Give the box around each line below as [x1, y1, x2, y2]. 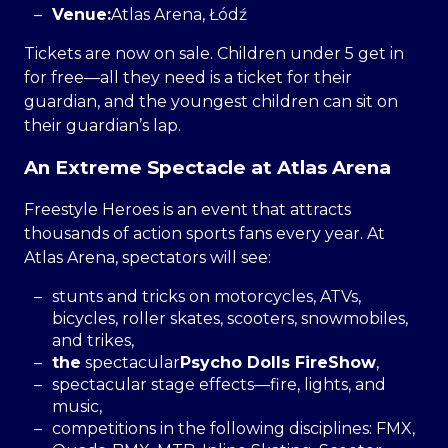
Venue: [52, 4, 111, 24]
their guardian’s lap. [24, 115, 181, 135]
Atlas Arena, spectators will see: [24, 248, 271, 268]
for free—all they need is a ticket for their [24, 67, 352, 87]
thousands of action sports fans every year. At [24, 224, 385, 244]
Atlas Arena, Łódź [111, 4, 247, 24]
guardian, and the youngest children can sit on [24, 91, 398, 111]
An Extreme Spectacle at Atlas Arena [24, 156, 391, 180]
